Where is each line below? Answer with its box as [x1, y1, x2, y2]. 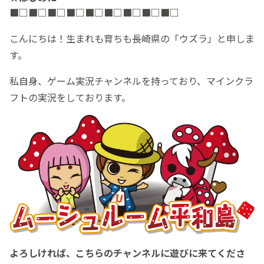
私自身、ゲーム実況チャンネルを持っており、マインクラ [9, 73, 253, 88]
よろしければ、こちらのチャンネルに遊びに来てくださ [9, 246, 245, 260]
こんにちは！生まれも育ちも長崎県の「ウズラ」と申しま [9, 31, 255, 45]
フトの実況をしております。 [9, 90, 131, 104]
